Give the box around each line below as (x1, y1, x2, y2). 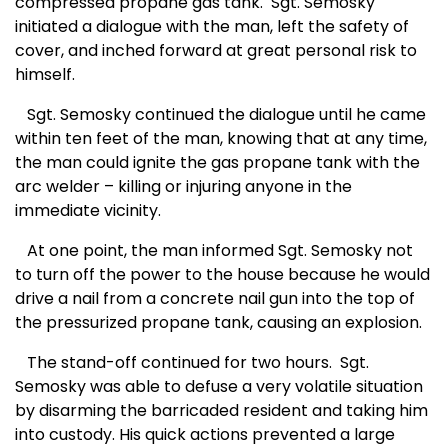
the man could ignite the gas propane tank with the (15, 151, 420, 175)
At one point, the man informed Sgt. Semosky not (15, 239, 413, 263)
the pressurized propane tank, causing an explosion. (15, 311, 422, 335)
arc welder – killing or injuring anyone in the (15, 175, 352, 199)
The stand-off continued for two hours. (15, 351, 332, 375)
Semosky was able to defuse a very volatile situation (15, 375, 423, 399)
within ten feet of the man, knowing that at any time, (15, 127, 427, 151)
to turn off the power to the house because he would (15, 263, 430, 287)
